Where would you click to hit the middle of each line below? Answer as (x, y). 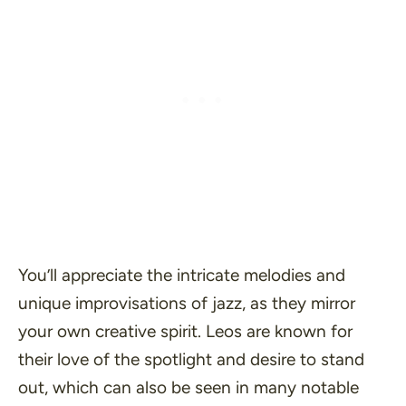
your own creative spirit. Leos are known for (185, 331)
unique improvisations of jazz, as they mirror (187, 303)
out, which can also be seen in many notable (188, 387)
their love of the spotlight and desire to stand (191, 359)
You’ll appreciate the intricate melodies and (182, 275)
